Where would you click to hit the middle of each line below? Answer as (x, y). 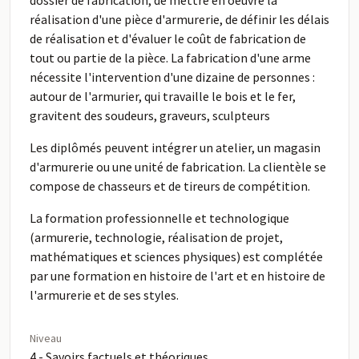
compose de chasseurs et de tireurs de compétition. (170, 186)
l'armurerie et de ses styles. (104, 295)
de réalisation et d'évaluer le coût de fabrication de (168, 38)
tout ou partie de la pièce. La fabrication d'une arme (170, 58)
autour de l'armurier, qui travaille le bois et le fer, (163, 96)
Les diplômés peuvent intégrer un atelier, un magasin (175, 147)
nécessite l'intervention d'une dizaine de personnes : (172, 77)
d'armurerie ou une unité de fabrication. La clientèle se (178, 167)
